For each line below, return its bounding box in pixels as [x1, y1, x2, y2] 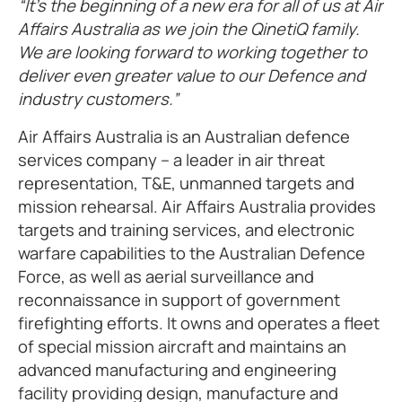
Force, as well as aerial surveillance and [18, 265, 314, 288]
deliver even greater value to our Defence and [18, 64, 365, 87]
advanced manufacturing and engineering [18, 358, 336, 381]
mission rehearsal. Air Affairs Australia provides [18, 195, 376, 218]
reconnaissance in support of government [18, 288, 340, 311]
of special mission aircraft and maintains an [18, 335, 346, 358]
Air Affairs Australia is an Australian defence [18, 125, 350, 148]
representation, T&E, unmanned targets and [18, 171, 354, 195]
